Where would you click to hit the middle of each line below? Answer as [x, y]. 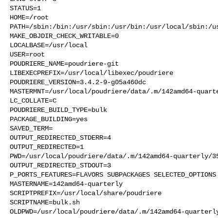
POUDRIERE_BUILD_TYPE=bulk [58, 110]
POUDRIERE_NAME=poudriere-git [64, 64]
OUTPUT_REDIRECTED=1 [47, 147]
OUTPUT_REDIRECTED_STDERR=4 [60, 137]
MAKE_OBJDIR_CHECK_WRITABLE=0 [64, 36]
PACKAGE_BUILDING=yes [49, 119]
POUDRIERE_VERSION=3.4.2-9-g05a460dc [78, 82]
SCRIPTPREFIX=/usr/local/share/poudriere [86, 193]
